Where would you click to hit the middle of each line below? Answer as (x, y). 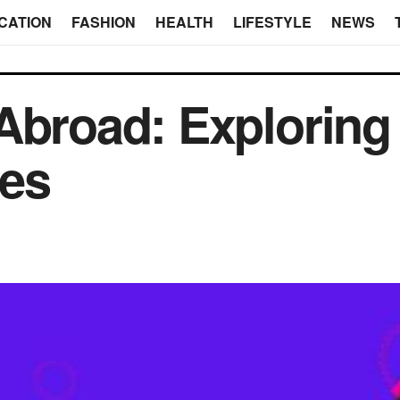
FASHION (103, 22)
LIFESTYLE (272, 22)
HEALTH (184, 22)
